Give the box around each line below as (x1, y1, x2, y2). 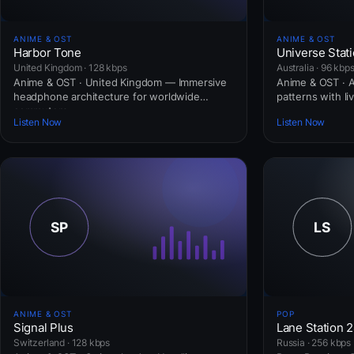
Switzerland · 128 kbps (13, 336, 111, 348)
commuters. (13, 104, 71, 117)
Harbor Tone (13, 44, 81, 60)
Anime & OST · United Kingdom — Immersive (13, 75, 227, 88)
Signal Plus (13, 319, 73, 335)
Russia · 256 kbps (277, 336, 352, 348)
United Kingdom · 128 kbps (13, 61, 127, 73)
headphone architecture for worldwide (13, 89, 200, 103)
